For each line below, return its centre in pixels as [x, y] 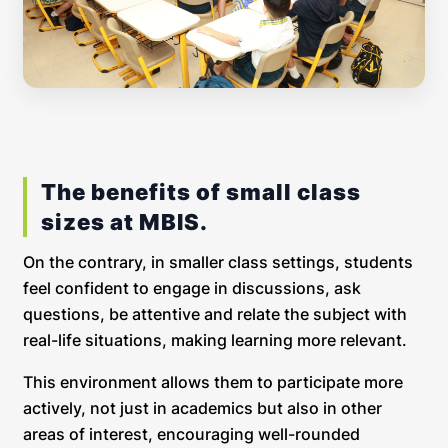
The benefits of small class [201, 191]
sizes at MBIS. [124, 221]
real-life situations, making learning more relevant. [215, 339]
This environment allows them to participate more [213, 381]
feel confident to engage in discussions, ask [192, 287]
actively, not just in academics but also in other [202, 407]
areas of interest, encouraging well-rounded [191, 433]
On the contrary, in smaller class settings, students [218, 261]
